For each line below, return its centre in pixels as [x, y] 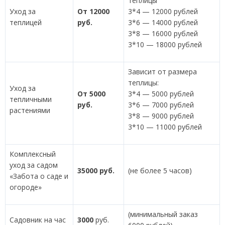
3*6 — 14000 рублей [163, 22]
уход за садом [34, 165]
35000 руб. [96, 171]
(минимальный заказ [163, 214]
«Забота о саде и [39, 176]
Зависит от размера [162, 72]
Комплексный [33, 154]
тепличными [31, 99]
